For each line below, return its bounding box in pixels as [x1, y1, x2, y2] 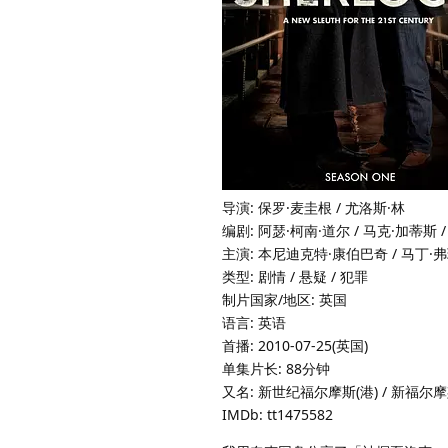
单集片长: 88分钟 [222, 358, 330, 378]
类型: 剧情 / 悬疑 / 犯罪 [222, 266, 368, 286]
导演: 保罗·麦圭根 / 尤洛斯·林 [222, 197, 405, 217]
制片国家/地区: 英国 [222, 289, 347, 309]
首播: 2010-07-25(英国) [222, 335, 368, 355]
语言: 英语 [222, 312, 286, 332]
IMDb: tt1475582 [222, 404, 333, 424]
